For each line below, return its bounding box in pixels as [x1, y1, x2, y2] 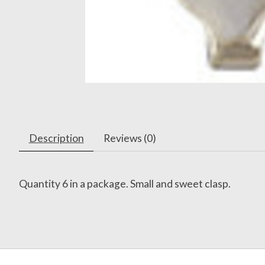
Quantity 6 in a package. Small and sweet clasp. [19, 177, 231, 190]
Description [28, 131, 84, 144]
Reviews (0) [103, 131, 156, 144]
